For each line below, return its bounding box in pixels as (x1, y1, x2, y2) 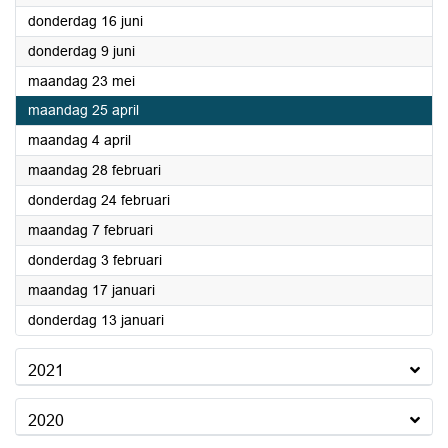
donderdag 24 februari (28, 192, 170, 208)
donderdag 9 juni (28, 43, 135, 59)
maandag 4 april (28, 132, 131, 148)
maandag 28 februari (28, 162, 161, 178)
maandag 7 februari (28, 222, 153, 238)
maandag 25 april (28, 102, 139, 118)
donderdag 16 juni (28, 13, 143, 29)
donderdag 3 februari (28, 252, 162, 268)
